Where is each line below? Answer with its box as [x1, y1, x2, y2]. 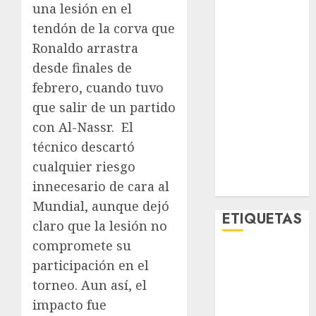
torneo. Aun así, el [32, 276, 147, 293]
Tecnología [222, 126, 281, 142]
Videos [222, 143, 259, 159]
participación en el [32, 256, 149, 274]
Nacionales [222, 73, 282, 89]
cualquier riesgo [32, 157, 135, 175]
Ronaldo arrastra [32, 39, 138, 56]
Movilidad [222, 55, 277, 71]
